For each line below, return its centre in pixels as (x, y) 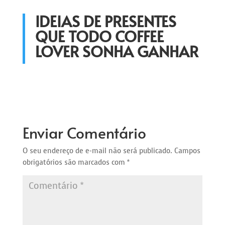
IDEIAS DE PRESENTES (105, 21)
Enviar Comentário (84, 133)
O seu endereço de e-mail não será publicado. (97, 151)
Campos (187, 151)
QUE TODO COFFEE (99, 36)
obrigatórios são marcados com (75, 163)
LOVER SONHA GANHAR (117, 51)
